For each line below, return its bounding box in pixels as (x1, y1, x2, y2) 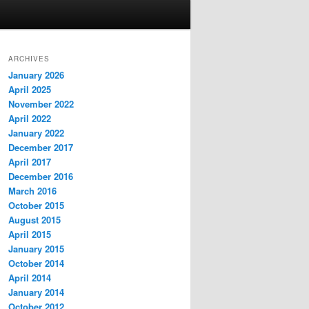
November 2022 (8, 97, 74, 111)
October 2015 (8, 199, 64, 212)
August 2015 (8, 213, 61, 227)
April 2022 (8, 112, 51, 126)
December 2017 (8, 141, 73, 154)
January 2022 (8, 126, 64, 140)
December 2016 (8, 170, 73, 183)
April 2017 (8, 155, 51, 169)
